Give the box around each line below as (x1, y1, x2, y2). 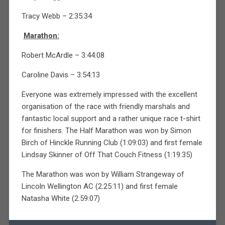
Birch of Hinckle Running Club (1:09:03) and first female (21, 138, 202, 147)
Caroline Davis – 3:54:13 (21, 70, 100, 79)
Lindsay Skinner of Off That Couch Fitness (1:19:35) (21, 150, 192, 159)
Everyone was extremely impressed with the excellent (21, 89, 197, 99)
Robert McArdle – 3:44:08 (21, 50, 104, 60)
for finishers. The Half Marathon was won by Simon (21, 126, 191, 135)
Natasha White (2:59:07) (21, 193, 100, 203)
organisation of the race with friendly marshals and (21, 101, 190, 111)
